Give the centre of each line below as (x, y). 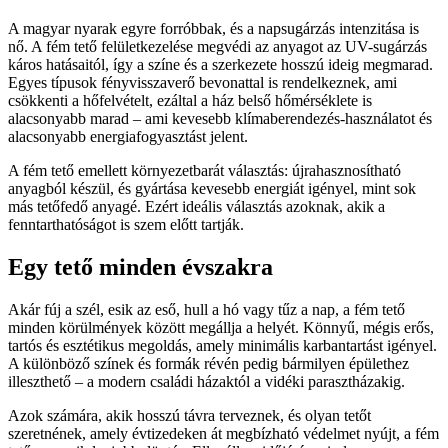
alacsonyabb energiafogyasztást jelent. (128, 137)
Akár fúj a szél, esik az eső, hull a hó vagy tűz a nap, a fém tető (206, 310)
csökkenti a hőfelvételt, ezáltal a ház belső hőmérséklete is (190, 101)
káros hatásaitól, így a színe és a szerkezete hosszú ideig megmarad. (220, 65)
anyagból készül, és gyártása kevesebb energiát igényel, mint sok (212, 189)
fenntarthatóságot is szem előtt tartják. (126, 225)
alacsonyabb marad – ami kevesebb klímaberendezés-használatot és (220, 119)
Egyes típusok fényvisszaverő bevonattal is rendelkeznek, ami (202, 83)
